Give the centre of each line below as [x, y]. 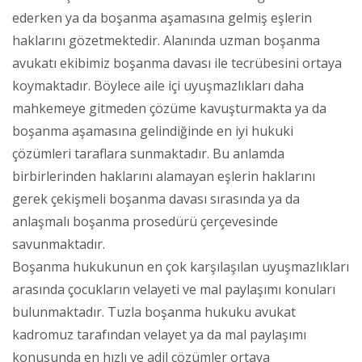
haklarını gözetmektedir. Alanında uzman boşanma [166, 40]
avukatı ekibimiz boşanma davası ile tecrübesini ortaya [177, 63]
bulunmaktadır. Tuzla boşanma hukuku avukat [154, 311]
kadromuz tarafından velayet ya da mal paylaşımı [159, 334]
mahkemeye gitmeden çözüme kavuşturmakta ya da [169, 108]
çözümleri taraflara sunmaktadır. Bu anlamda [148, 153]
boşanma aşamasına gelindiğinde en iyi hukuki [153, 130]
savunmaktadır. [59, 244]
